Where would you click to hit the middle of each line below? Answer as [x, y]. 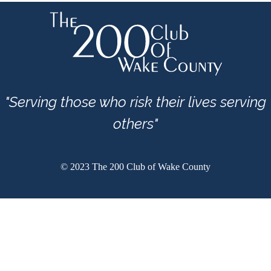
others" [135, 124]
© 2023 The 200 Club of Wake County [135, 167]
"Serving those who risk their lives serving [135, 102]
